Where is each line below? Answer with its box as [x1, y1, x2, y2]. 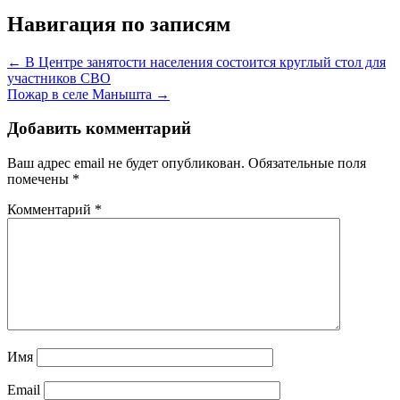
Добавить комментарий [7, 119, 191, 138]
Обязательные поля [248, 155, 366, 171]
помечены [7, 171, 72, 187]
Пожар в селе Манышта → [7, 86, 170, 102]
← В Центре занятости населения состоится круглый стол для [7, 54, 386, 70]
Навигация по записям [7, 12, 230, 36]
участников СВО [7, 70, 111, 86]
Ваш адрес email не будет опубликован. [7, 155, 245, 171]
